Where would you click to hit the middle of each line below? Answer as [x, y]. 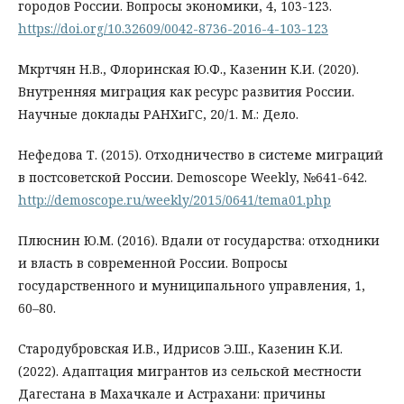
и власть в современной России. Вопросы [153, 262]
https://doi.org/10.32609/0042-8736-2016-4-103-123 [173, 28]
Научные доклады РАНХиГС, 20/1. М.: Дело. [158, 114]
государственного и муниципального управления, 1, [192, 285]
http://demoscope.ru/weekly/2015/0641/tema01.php [174, 199]
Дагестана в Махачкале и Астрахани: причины [172, 393]
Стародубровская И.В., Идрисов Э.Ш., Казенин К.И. [180, 348]
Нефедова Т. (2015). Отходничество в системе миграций [201, 154]
